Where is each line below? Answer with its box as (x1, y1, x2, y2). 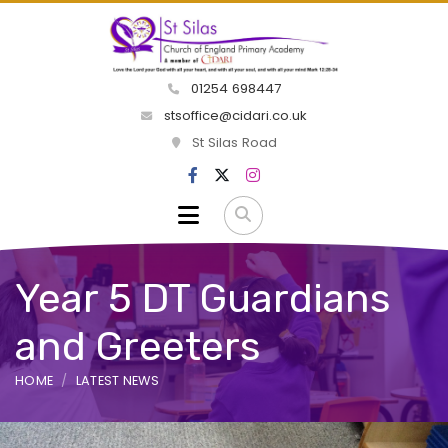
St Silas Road (187, 133, 277, 153)
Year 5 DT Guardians (15, 274, 390, 322)
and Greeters (15, 322, 260, 370)
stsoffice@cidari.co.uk (160, 106, 307, 126)
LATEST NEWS (75, 371, 160, 389)
